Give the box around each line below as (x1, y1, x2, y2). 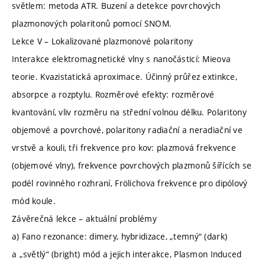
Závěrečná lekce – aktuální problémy (12, 212, 157, 224)
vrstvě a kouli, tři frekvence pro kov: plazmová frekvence (12, 141, 236, 153)
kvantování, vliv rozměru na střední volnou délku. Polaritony (12, 106, 247, 118)
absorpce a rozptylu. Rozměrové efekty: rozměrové (12, 88, 215, 100)
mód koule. (12, 195, 56, 206)
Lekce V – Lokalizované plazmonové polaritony (12, 35, 193, 47)
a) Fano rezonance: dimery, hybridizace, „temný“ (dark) (12, 230, 228, 242)
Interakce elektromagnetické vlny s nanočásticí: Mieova (12, 53, 231, 64)
